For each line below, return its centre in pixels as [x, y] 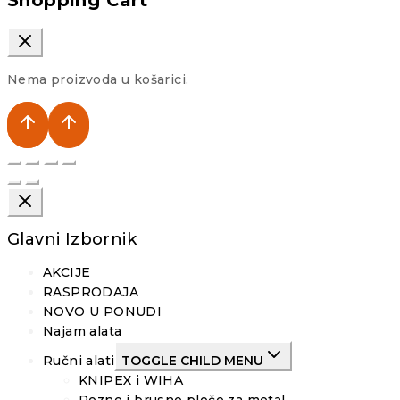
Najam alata [83, 332]
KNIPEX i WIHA [131, 381]
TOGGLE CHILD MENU [193, 361]
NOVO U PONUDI [103, 312]
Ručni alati [79, 361]
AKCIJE [67, 273]
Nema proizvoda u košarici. [98, 80]
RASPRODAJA [91, 292]
